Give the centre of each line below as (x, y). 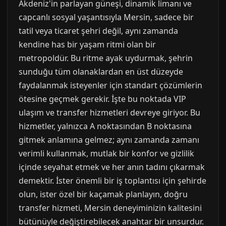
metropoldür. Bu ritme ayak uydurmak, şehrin (106, 58)
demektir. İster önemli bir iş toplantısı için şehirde (112, 181)
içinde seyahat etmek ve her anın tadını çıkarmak (112, 167)
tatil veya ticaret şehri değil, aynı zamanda (98, 31)
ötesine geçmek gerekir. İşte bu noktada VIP (102, 99)
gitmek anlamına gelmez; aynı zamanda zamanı (109, 140)
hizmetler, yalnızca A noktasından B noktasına (105, 126)
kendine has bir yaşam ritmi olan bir (87, 44)
